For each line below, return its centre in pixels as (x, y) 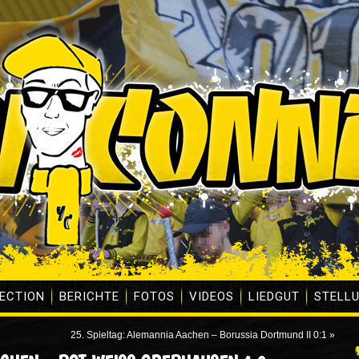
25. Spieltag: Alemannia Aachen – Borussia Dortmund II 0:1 (199, 335)
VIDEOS (212, 296)
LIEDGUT (274, 296)
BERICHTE (89, 296)
